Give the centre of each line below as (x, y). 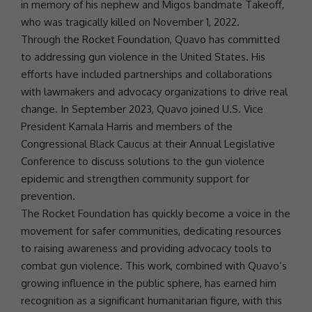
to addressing (55, 57)
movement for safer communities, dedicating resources (151, 231)
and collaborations (227, 74)
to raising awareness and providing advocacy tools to (146, 248)
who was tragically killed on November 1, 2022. (130, 22)
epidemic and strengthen (81, 179)
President (44, 126)
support (215, 179)
